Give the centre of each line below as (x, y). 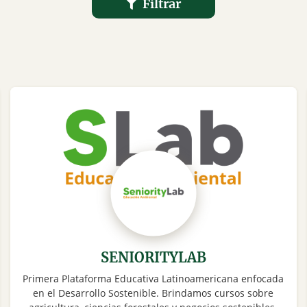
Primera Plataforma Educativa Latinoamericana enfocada (153, 279)
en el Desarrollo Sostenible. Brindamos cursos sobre (153, 293)
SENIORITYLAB (153, 258)
